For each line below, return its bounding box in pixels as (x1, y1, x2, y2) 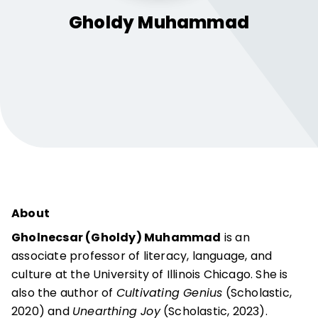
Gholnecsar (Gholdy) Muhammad (11, 229, 221, 246)
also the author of (11, 285, 116, 301)
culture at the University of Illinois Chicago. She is (11, 266, 288, 283)
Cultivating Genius (116, 285, 223, 301)
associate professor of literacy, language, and (11, 248, 273, 264)
